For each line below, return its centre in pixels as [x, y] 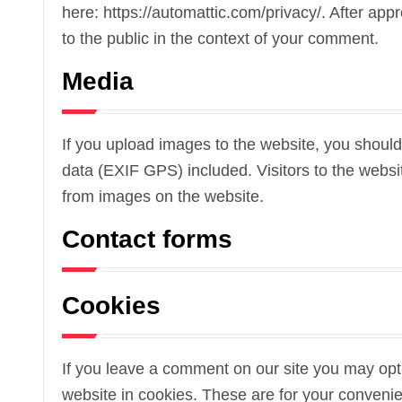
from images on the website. [163, 197]
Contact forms [147, 239]
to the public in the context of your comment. [220, 39]
